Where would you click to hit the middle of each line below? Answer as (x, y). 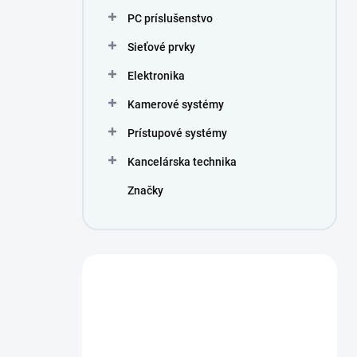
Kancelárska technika (182, 162)
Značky (145, 190)
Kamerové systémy (176, 104)
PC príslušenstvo (170, 18)
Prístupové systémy (177, 133)
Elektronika (156, 76)
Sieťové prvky (161, 47)
